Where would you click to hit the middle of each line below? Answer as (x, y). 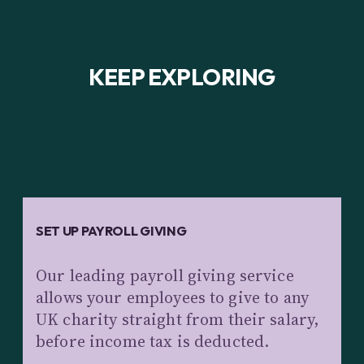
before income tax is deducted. (153, 341)
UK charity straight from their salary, (178, 319)
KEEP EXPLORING (182, 76)
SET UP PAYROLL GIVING (111, 230)
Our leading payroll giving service (165, 275)
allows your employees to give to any (173, 297)
